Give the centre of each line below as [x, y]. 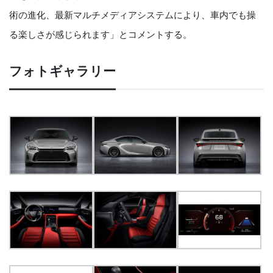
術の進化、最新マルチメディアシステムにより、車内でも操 [133, 15]
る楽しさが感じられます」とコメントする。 [101, 35]
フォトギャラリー [62, 71]
